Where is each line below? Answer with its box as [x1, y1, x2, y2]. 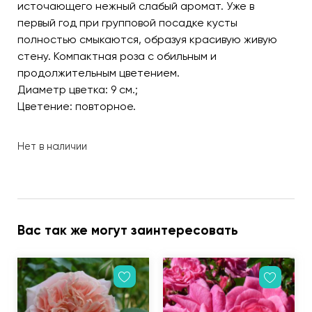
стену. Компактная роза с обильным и [17, 49, 217, 63]
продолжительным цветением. [17, 65, 180, 79]
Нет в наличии [17, 139, 87, 153]
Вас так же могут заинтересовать [17, 222, 238, 239]
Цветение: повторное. [17, 99, 136, 113]
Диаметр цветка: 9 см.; [17, 82, 138, 96]
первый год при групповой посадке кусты [17, 15, 237, 29]
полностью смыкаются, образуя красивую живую [17, 32, 277, 46]
